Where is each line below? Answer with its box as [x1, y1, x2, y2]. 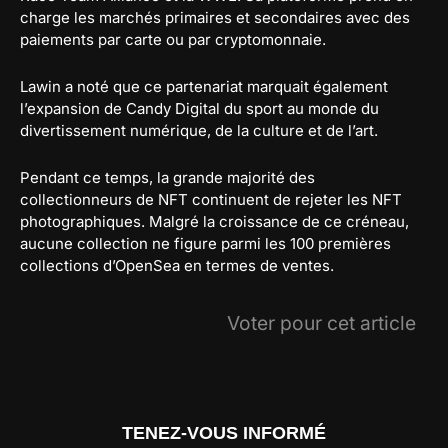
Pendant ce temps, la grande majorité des [20, 168, 315, 188]
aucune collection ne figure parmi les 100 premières [20, 234, 391, 254]
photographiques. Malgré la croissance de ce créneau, [20, 212, 409, 232]
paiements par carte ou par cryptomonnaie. [20, 30, 326, 50]
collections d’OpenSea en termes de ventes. [20, 256, 334, 276]
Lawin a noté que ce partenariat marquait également [20, 77, 388, 97]
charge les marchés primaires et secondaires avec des [20, 8, 410, 28]
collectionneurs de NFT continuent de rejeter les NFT [20, 190, 402, 210]
